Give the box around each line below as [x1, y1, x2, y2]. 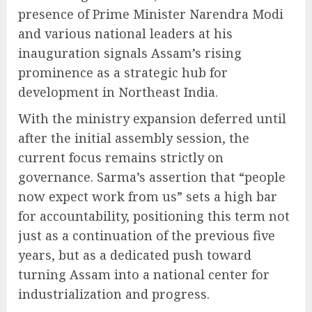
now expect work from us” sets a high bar [18, 188, 277, 205]
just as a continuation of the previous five [18, 227, 275, 244]
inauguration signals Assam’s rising [18, 45, 242, 62]
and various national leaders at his [18, 25, 233, 42]
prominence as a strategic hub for [18, 64, 228, 81]
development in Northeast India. [18, 84, 218, 101]
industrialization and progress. [18, 286, 210, 303]
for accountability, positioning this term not [18, 208, 290, 225]
